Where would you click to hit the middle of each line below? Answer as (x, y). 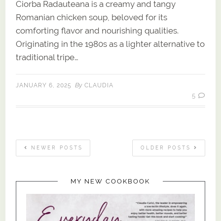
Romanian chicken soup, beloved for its (92, 18)
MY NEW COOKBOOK (110, 181)
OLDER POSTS (167, 148)
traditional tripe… (47, 57)
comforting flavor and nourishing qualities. (97, 31)
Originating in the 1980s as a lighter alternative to (110, 44)
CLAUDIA (99, 86)
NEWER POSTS (56, 148)
